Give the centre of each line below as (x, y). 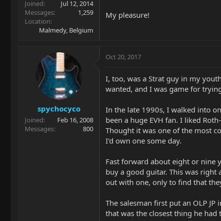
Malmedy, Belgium (66, 30)
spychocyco (59, 108)
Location (37, 21)
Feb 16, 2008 (75, 120)
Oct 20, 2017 (123, 57)
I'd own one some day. (144, 141)
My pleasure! (128, 15)
